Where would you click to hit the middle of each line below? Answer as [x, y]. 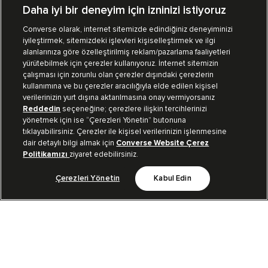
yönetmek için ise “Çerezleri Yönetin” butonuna [105, 120]
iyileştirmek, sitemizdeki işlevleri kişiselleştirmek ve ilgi [119, 41]
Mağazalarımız [67, 40]
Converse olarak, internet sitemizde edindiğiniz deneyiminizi [128, 29]
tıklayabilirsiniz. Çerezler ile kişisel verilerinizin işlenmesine [125, 132]
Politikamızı [46, 154]
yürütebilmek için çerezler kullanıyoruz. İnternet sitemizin [121, 63]
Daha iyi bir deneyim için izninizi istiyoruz [125, 10]
